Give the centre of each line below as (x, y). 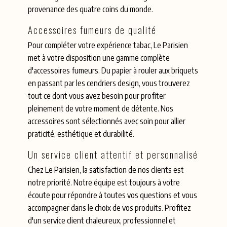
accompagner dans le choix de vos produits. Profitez (110, 207)
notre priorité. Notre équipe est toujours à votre (104, 182)
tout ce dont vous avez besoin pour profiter (97, 96)
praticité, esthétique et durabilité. (81, 134)
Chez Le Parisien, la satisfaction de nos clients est (106, 169)
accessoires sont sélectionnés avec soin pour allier (107, 121)
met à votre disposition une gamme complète (99, 58)
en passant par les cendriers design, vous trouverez (109, 83)
